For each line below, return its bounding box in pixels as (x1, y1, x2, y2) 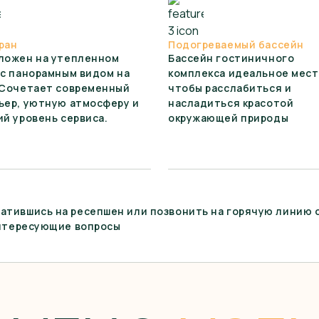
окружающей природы (168, 111, 289, 125)
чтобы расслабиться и (168, 81, 292, 95)
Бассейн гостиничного (168, 51, 295, 65)
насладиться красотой (168, 96, 294, 110)
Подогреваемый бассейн (168, 38, 304, 51)
